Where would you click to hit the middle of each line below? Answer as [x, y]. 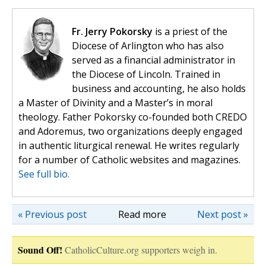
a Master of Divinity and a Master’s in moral [115, 103]
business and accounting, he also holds [159, 89]
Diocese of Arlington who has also [148, 46]
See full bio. [44, 174]
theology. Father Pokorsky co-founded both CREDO [133, 117]
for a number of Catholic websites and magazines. [129, 160]
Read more [142, 215]
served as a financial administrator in [153, 60]
